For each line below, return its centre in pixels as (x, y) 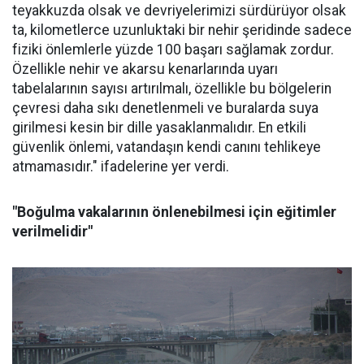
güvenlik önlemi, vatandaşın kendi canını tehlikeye (167, 147)
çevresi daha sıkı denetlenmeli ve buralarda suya (165, 108)
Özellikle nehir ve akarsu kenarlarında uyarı (145, 69)
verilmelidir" (52, 232)
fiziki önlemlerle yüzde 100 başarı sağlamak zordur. (173, 50)
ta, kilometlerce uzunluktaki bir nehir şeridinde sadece (182, 30)
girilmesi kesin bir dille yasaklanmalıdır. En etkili (159, 128)
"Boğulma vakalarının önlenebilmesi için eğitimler (174, 212)
